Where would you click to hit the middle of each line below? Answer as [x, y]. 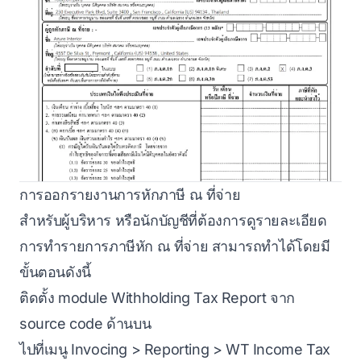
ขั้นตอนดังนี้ [55, 272]
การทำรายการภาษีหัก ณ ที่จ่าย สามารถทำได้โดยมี [175, 246]
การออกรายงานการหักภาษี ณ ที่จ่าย [130, 194]
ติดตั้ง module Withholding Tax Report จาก [157, 297]
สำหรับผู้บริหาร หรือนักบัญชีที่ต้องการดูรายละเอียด [173, 220]
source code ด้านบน [85, 323]
